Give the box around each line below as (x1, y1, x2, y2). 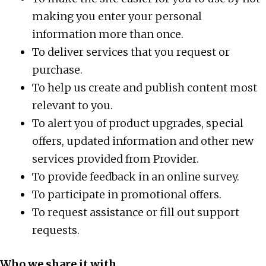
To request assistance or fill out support (32, 205, 239, 219)
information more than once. (32, 27, 183, 41)
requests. (32, 223, 80, 237)
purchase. (32, 63, 83, 77)
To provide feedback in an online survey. (32, 170, 239, 183)
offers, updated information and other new (32, 134, 254, 148)
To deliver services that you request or (32, 45, 230, 59)
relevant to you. (32, 99, 113, 112)
